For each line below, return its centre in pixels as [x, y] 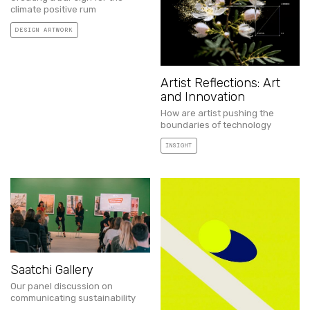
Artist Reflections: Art [220, 83]
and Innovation [202, 97]
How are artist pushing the [217, 113]
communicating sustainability [73, 298]
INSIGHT [179, 146]
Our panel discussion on [62, 286]
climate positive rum [53, 10]
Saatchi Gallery [52, 270]
